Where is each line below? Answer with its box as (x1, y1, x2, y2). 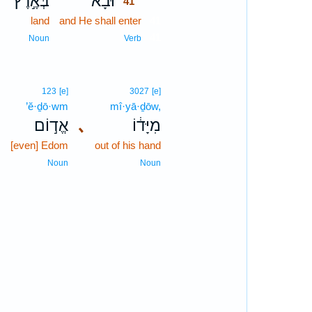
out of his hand (95, 139, 162, 151)
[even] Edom (10, 139, 69, 151)
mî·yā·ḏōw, (110, 100, 162, 112)
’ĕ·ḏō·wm (26, 100, 69, 112)
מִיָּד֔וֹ (132, 116, 162, 134)
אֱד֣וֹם (34, 116, 69, 134)
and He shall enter (59, 15, 142, 26)
